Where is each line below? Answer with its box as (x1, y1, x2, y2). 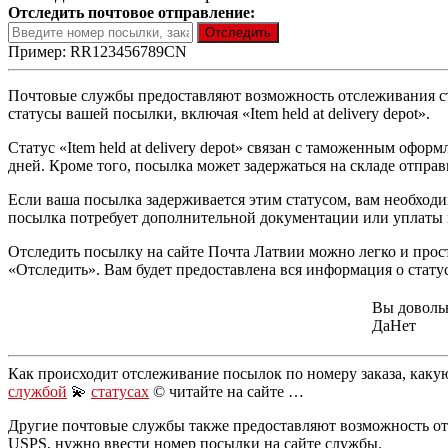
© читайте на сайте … (149, 382, 304, 400)
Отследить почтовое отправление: (8, 3, 255, 21)
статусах (91, 382, 149, 400)
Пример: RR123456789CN (8, 42, 187, 60)
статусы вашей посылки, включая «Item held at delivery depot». (8, 104, 430, 122)
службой (8, 382, 67, 400)
